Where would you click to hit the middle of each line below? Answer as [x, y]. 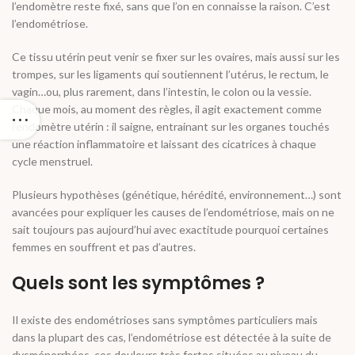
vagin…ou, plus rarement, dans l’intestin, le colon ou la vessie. [162, 92]
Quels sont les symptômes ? [138, 284]
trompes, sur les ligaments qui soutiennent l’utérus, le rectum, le [170, 74]
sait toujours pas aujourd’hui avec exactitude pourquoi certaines [170, 230]
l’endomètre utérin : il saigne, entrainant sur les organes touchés [171, 127]
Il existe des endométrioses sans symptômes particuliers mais [165, 320]
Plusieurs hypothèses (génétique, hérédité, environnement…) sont [177, 195]
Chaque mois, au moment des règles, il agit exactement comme [167, 109]
